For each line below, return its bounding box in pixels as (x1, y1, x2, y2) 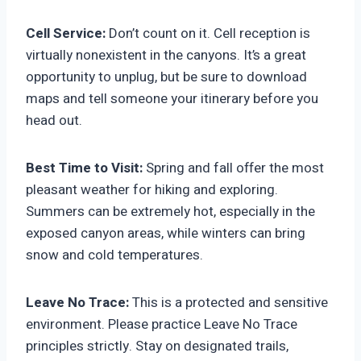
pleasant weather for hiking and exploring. (26, 180, 278, 201)
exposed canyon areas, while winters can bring (26, 223, 305, 244)
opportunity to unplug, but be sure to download (26, 67, 307, 88)
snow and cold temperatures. (26, 245, 203, 266)
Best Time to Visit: (26, 158, 143, 179)
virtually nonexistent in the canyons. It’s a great (26, 45, 306, 66)
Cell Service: (26, 23, 106, 44)
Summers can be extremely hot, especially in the (26, 201, 315, 222)
